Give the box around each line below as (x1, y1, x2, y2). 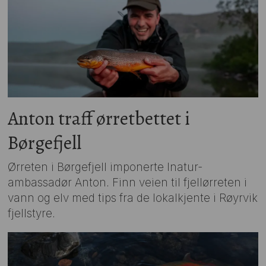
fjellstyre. (8, 207, 56, 221)
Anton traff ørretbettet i (8, 105, 191, 131)
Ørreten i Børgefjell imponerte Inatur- (8, 160, 203, 175)
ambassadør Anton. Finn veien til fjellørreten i (8, 176, 248, 190)
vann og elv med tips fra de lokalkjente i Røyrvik (8, 191, 258, 205)
